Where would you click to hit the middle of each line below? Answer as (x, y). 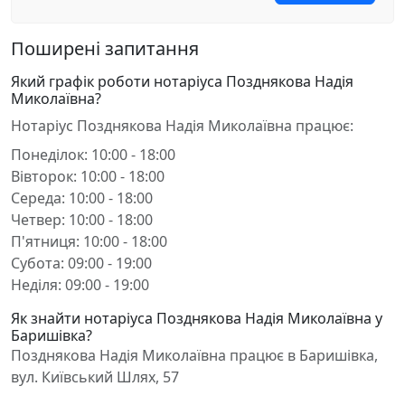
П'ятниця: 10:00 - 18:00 (89, 241)
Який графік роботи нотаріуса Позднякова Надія (182, 81)
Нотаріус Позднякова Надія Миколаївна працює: (182, 126)
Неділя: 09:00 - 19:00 (80, 285)
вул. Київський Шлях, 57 (95, 377)
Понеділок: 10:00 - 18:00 (93, 155)
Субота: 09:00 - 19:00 (81, 263)
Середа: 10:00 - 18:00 (82, 198)
